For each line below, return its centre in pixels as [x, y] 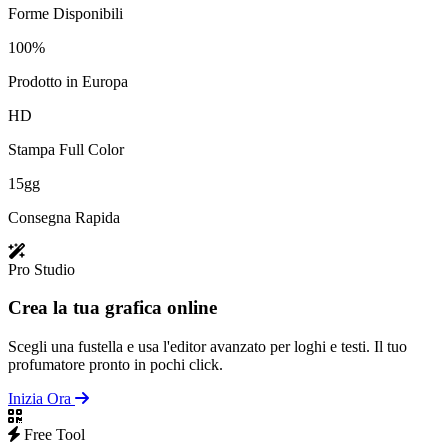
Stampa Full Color [66, 149]
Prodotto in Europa [68, 81]
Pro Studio [41, 269]
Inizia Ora [41, 399]
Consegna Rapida [64, 217]
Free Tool [52, 435]
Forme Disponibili [65, 13]
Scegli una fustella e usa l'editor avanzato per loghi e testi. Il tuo [207, 347]
